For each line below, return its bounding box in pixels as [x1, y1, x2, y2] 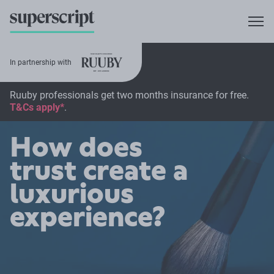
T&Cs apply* [10, 102, 64, 114]
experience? [10, 201, 166, 233]
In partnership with [10, 58, 72, 67]
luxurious [10, 178, 134, 210]
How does [10, 131, 143, 163]
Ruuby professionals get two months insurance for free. [10, 89, 249, 102]
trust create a [10, 155, 188, 187]
